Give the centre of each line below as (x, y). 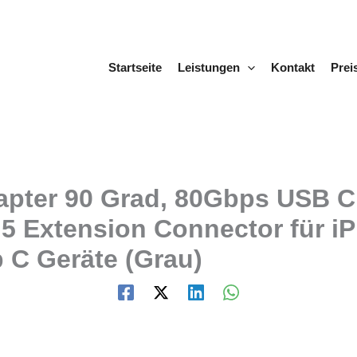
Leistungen (208, 67)
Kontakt (292, 67)
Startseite (135, 67)
